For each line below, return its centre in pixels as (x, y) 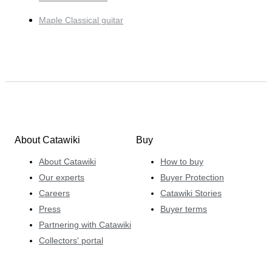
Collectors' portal (71, 240)
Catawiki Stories (191, 193)
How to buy (182, 161)
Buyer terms (184, 209)
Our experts (62, 177)
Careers (54, 193)
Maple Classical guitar (81, 20)
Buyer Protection (192, 177)
